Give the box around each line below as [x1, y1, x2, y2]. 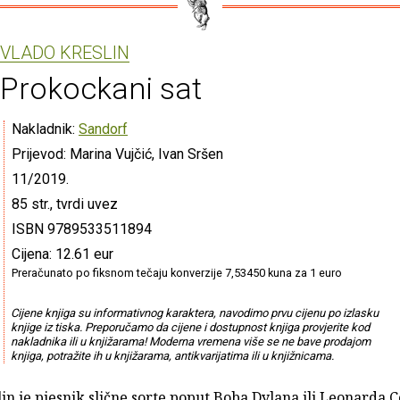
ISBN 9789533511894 [12, 220, 152, 237]
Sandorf [79, 120, 128, 137]
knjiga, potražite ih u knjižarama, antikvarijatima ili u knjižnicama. [10, 348, 334, 362]
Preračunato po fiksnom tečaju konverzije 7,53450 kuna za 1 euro [12, 265, 342, 279]
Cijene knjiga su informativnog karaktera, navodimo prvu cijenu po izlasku [10, 305, 379, 320]
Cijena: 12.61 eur [12, 245, 113, 262]
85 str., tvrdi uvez [12, 195, 118, 212]
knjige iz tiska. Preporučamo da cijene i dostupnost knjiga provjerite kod [10, 320, 370, 334]
